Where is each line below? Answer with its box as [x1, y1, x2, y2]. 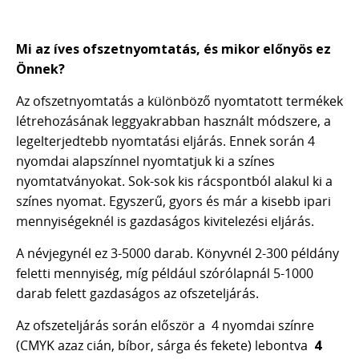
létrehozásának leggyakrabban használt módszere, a [16, 112, 331, 130]
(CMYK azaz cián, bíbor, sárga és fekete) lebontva [16, 337, 314, 354]
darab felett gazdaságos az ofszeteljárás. [16, 284, 259, 302]
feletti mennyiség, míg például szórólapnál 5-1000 [16, 264, 313, 282]
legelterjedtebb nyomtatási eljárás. [16, 132, 229, 150]
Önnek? [16, 60, 65, 78]
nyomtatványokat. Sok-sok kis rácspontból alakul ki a [16, 172, 333, 190]
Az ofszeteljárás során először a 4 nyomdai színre [16, 317, 314, 334]
